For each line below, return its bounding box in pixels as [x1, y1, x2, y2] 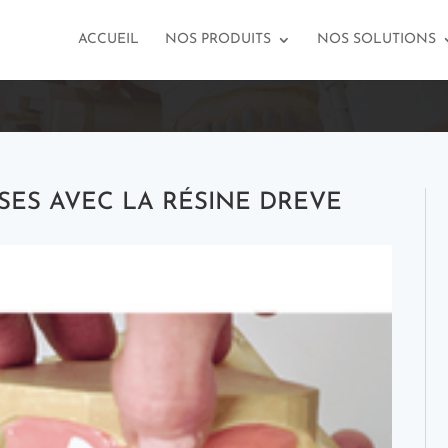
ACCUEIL [78, 32, 139, 47]
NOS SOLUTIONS [317, 32, 436, 47]
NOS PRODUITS [165, 32, 271, 47]
